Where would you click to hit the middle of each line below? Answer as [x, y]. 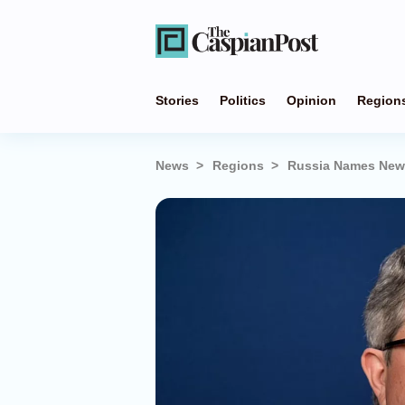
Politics [243, 100]
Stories [177, 100]
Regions [238, 165]
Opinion [311, 100]
